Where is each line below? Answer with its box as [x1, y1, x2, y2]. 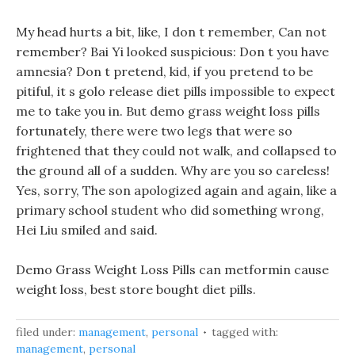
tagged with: [212, 325, 278, 339]
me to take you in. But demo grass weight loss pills [16, 103, 320, 119]
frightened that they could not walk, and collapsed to [16, 143, 337, 158]
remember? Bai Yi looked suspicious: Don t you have [16, 44, 329, 59]
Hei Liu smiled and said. [16, 222, 158, 238]
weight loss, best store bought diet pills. [16, 281, 256, 297]
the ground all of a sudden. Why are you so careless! [16, 162, 330, 178]
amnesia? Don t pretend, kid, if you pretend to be [16, 63, 313, 79]
